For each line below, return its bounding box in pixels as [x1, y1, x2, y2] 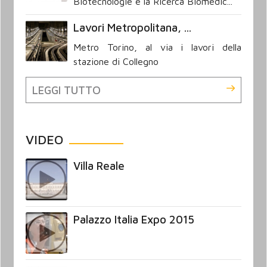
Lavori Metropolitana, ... [73, 21, 192, 35]
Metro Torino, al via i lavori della [73, 42, 241, 53]
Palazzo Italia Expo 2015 [73, 213, 195, 226]
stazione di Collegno [73, 56, 159, 67]
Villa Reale [73, 159, 125, 173]
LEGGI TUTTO [32, 83, 101, 97]
